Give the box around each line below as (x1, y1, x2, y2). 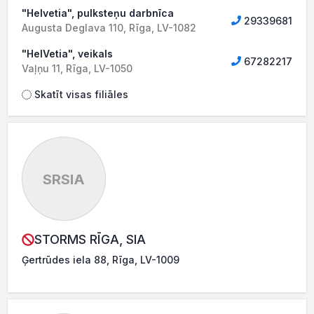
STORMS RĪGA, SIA (34, 232, 146, 247)
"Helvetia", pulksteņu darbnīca (22, 7, 174, 19)
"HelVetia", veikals (22, 48, 113, 60)
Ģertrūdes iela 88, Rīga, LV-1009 (22, 254, 179, 266)
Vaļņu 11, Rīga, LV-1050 (22, 62, 132, 74)
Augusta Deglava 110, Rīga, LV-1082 (22, 22, 196, 34)
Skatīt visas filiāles (32, 88, 128, 100)
